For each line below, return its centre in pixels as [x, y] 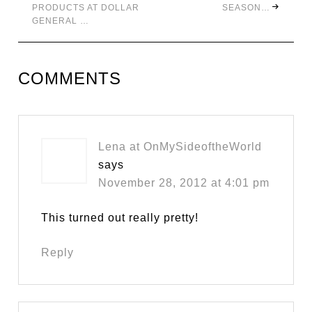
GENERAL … [61, 21]
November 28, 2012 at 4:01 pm [184, 183]
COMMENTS [70, 79]
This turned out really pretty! [120, 218]
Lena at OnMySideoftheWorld [180, 147]
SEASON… [246, 8]
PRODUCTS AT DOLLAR [86, 8]
